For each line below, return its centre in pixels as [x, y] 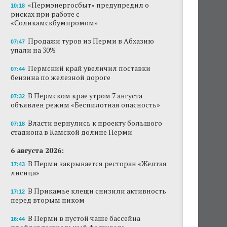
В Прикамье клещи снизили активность [97, 191]
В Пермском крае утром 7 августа [85, 96]
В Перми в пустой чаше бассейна [84, 218]
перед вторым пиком [48, 200]
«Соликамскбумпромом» [54, 23]
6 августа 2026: [37, 150]
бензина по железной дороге [61, 77]
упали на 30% [33, 50]
